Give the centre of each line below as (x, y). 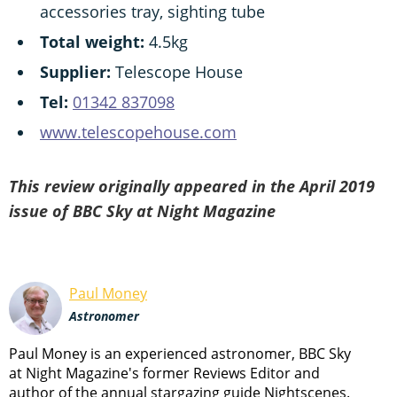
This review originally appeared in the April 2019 (192, 186)
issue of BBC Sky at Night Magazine (142, 210)
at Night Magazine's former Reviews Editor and (164, 373)
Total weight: (92, 41)
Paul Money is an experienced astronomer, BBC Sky (180, 353)
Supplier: (75, 71)
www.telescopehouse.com (138, 132)
